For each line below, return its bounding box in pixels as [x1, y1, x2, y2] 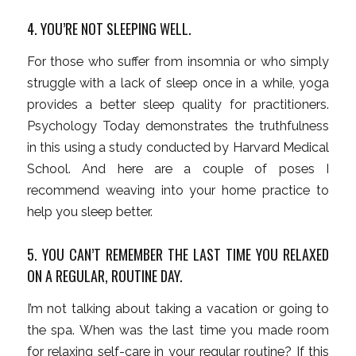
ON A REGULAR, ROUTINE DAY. [26, 265, 183, 287]
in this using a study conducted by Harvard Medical [26, 140, 330, 156]
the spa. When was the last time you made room [26, 322, 330, 338]
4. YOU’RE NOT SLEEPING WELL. [26, 18, 192, 40]
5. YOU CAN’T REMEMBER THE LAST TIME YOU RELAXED [26, 244, 330, 265]
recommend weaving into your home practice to [26, 183, 330, 199]
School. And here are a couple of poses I [26, 161, 330, 177]
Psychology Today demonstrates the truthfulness [26, 118, 330, 134]
